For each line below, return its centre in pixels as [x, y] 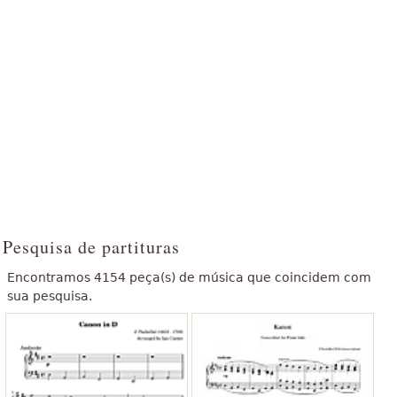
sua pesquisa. [50, 296]
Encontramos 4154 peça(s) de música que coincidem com [189, 278]
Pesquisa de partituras [91, 247]
